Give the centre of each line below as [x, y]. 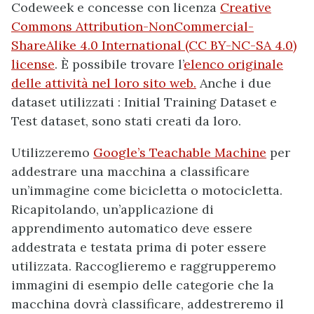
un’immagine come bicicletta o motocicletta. [147, 190]
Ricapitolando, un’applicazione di [112, 209]
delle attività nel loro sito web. [104, 83]
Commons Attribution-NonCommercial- [132, 26]
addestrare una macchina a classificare [130, 171]
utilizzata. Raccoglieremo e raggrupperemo [144, 266]
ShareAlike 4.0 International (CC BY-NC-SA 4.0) [154, 45]
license [33, 64]
